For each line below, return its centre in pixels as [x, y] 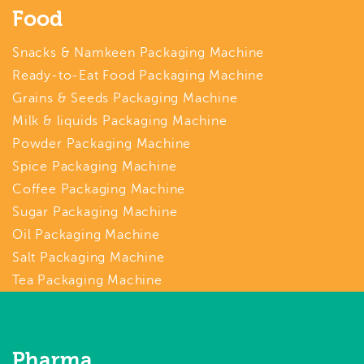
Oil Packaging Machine [86, 234]
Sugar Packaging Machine [95, 212]
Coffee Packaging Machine [99, 189]
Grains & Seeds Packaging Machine [125, 98]
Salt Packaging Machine [89, 257]
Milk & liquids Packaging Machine [120, 121]
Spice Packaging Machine [95, 166]
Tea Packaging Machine [87, 280]
